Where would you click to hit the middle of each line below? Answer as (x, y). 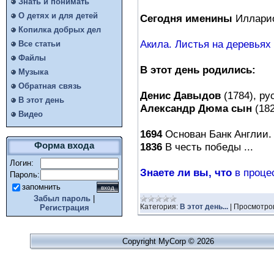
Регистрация (64, 208)
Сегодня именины (188, 18)
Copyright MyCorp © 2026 (168, 241)
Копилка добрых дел (60, 30)
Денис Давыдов (182, 95)
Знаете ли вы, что (186, 172)
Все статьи (39, 44)
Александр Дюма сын (198, 108)
